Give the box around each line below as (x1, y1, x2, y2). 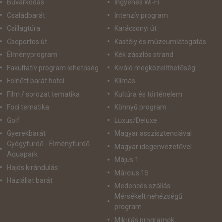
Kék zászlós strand (114, 51, 173, 59)
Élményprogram (7, 51, 57, 59)
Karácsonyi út (114, 24, 157, 33)
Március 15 (114, 168, 149, 177)
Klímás (114, 77, 135, 85)
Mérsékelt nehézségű (114, 192, 182, 201)
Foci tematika (7, 103, 49, 111)
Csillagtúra (7, 24, 40, 33)
